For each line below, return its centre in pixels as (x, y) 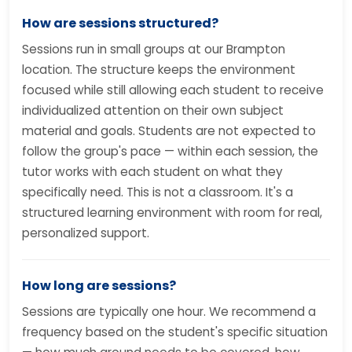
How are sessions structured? (120, 23)
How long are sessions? (99, 286)
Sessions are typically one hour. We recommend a (169, 312)
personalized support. (86, 233)
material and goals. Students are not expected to (169, 131)
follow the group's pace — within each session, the (170, 151)
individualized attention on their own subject (153, 110)
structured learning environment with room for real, (172, 213)
